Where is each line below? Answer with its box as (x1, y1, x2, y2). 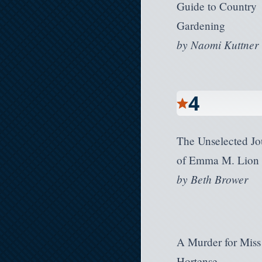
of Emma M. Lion (177, 152, 260, 167)
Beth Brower (191, 171, 249, 187)
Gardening (177, 18, 226, 33)
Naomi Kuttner (191, 37, 259, 53)
